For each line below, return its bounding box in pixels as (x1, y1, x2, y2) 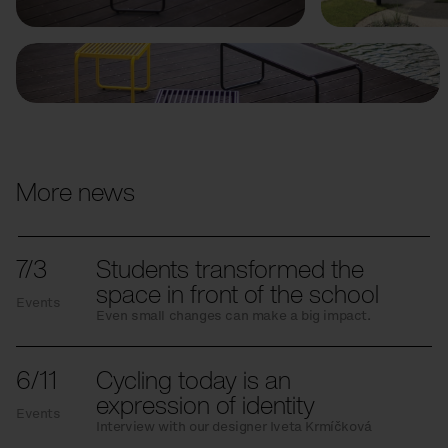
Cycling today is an (96, 360, 291, 398)
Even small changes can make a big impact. (96, 306, 371, 324)
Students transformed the (96, 249, 364, 287)
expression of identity (96, 385, 315, 423)
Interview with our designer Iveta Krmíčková (96, 417, 372, 435)
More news (16, 172, 135, 210)
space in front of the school (96, 274, 379, 312)
